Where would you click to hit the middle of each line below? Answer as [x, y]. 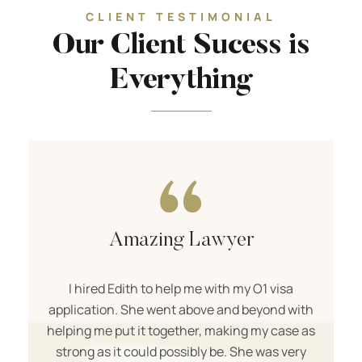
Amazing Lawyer [181, 240]
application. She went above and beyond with [181, 309]
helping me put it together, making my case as [181, 330]
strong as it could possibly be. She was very [181, 351]
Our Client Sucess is [181, 46]
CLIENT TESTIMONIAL [181, 16]
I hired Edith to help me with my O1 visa [181, 288]
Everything [181, 81]
